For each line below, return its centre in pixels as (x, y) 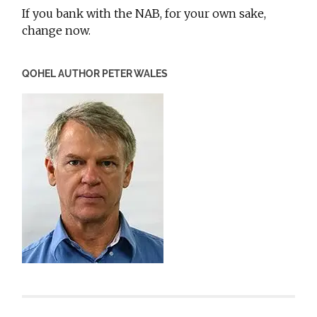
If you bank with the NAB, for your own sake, (144, 13)
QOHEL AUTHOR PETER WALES (95, 73)
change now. (57, 30)
